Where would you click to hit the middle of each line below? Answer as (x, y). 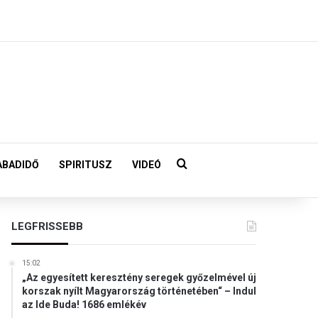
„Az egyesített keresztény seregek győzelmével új (139, 278)
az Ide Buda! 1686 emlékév (84, 305)
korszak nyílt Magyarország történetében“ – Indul (139, 291)
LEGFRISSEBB (48, 226)
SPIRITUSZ (86, 165)
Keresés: (209, 164)
